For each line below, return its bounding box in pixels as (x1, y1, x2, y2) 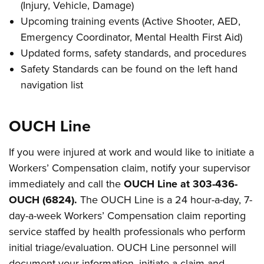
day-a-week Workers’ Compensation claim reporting (9, 209, 246, 222)
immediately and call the (9, 177, 124, 190)
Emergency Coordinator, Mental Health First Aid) (21, 31, 243, 44)
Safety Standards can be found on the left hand (21, 62, 238, 75)
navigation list (21, 78, 84, 91)
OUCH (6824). (9, 193, 78, 206)
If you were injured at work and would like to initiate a (9, 146, 255, 159)
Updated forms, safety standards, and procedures (21, 47, 247, 60)
